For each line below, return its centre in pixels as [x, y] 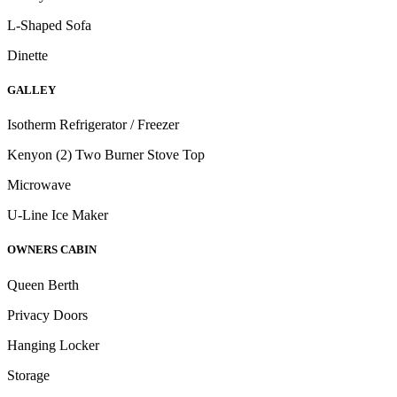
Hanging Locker [55, 345]
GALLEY [31, 90]
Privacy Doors [49, 315]
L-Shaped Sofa [51, 25]
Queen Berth [45, 284]
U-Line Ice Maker [59, 215]
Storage [30, 375]
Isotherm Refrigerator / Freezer [95, 125]
